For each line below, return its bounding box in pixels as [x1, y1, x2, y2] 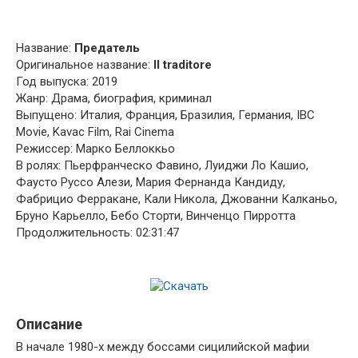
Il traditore [153, 57, 212, 72]
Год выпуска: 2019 [16, 74, 117, 89]
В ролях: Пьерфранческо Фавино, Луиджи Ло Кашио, [16, 157, 308, 173]
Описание [16, 315, 82, 332]
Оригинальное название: [16, 57, 153, 72]
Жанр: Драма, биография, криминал [16, 90, 212, 105]
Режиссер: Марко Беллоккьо [16, 141, 175, 156]
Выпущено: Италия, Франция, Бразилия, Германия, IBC [16, 107, 315, 122]
